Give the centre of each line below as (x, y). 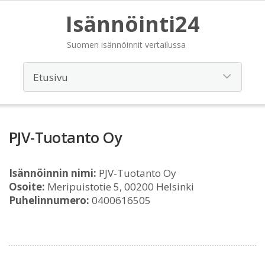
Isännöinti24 (132, 24)
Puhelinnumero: (49, 200)
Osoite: (27, 187)
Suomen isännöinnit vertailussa (126, 45)
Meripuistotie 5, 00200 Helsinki (119, 187)
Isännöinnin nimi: (53, 173)
